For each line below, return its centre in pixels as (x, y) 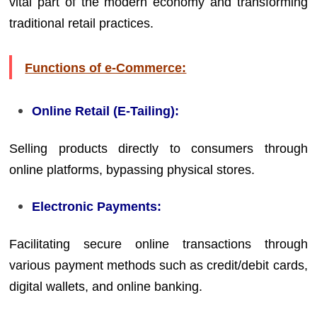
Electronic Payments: (97, 207)
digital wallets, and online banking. (106, 286)
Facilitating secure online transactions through (158, 244)
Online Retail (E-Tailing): (106, 111)
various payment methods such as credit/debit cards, (158, 265)
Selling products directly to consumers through (158, 148)
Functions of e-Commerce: (106, 68)
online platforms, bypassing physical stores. (132, 169)
